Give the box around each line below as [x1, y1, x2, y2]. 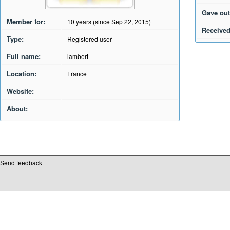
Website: [7, 86, 34, 96]
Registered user [67, 34, 112, 43]
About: [7, 104, 28, 113]
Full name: [7, 51, 41, 61]
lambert [67, 52, 88, 61]
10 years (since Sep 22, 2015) [67, 17, 151, 26]
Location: [7, 69, 36, 79]
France [67, 69, 87, 78]
